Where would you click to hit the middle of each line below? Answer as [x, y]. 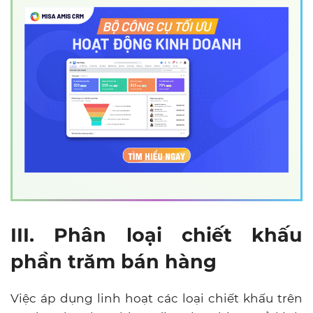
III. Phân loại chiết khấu [156, 235]
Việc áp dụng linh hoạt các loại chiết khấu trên [156, 298]
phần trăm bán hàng [116, 261]
